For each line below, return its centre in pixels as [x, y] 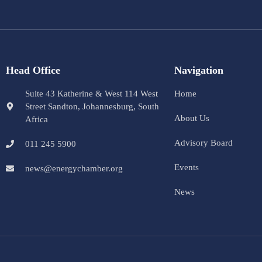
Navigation [199, 70]
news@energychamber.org [74, 168]
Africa [36, 119]
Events [186, 167]
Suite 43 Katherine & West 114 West [91, 93]
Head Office [33, 70]
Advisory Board [203, 142]
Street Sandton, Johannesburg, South [92, 106]
